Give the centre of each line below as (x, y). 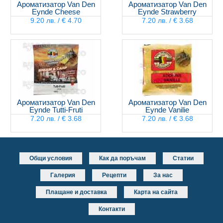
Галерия (63, 175)
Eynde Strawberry (167, 12)
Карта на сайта (156, 192)
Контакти (111, 209)
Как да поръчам (122, 158)
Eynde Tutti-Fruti (56, 110)
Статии (183, 158)
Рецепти (114, 175)
